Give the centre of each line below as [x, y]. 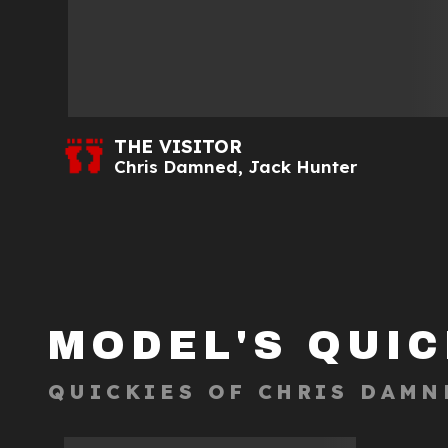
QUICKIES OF [153, 391]
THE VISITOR [178, 147]
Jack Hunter [302, 167]
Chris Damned [176, 167]
